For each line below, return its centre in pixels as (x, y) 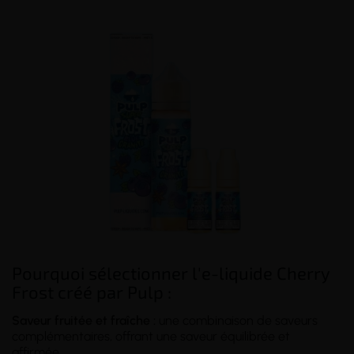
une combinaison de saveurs (237, 320)
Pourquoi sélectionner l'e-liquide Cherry (171, 272)
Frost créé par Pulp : (92, 291)
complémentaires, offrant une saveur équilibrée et (151, 336)
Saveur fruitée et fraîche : (84, 320)
